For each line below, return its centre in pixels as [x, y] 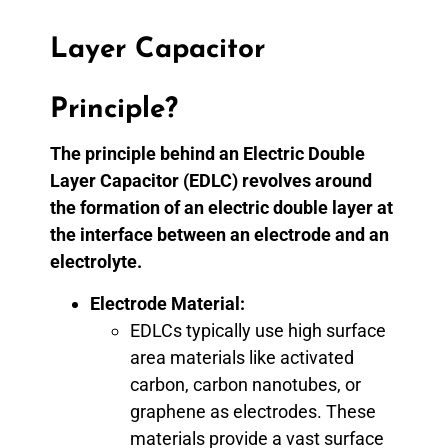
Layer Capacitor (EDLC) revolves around [211, 181]
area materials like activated [242, 357]
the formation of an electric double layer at [221, 208]
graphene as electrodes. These [253, 411]
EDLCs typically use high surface [258, 330]
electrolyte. [98, 262]
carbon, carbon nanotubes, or [245, 384]
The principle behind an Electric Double [207, 154]
